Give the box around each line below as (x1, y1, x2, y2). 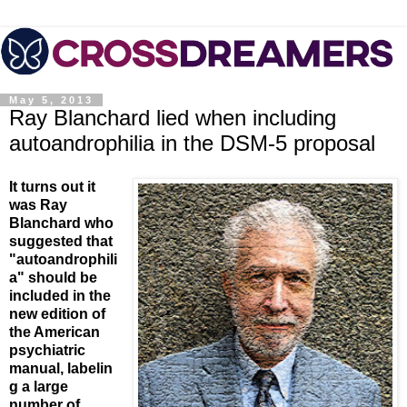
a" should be (9, 269, 97, 285)
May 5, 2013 (9, 94, 94, 106)
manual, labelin (9, 360, 113, 376)
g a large (9, 378, 68, 394)
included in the (9, 287, 111, 303)
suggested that (9, 233, 113, 249)
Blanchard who (9, 214, 114, 231)
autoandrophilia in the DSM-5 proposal (9, 131, 375, 156)
